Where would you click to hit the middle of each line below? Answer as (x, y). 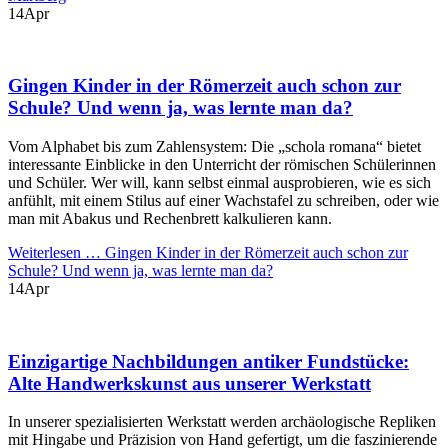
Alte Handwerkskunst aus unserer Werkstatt (189, 383)
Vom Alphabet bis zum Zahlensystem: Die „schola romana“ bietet (214, 146)
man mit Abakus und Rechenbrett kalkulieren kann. (170, 218)
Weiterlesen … (54, 252)
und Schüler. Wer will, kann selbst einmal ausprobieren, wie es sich (219, 182)
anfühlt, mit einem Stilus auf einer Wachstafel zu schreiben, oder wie (223, 200)
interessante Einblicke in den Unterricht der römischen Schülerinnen (222, 164)
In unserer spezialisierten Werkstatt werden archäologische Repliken (222, 422)
